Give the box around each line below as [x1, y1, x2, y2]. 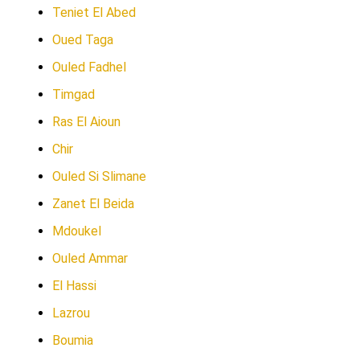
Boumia [52, 333, 93, 348]
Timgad [52, 87, 95, 102]
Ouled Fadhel [52, 59, 126, 75]
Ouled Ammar [52, 251, 128, 266]
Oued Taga [52, 32, 113, 47]
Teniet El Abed [52, 5, 136, 20]
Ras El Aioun [52, 114, 121, 129]
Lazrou [52, 305, 90, 321]
